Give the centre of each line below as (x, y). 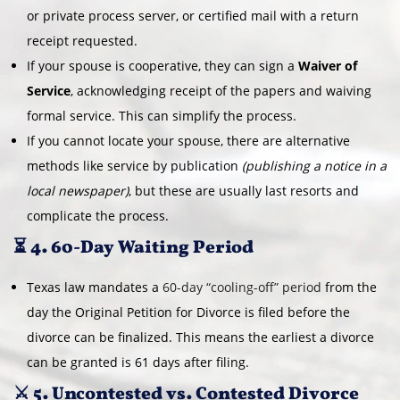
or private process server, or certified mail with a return (193, 15)
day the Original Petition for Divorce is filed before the (188, 312)
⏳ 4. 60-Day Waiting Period (133, 248)
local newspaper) (78, 190)
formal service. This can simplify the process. (162, 115)
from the (349, 287)
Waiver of (328, 65)
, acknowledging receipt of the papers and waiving (221, 90)
